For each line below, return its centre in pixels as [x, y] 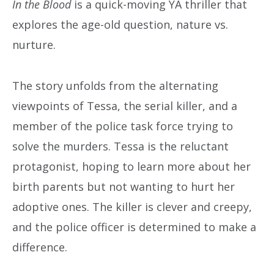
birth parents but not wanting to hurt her [124, 186]
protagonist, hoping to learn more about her [131, 166]
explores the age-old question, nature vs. [120, 25]
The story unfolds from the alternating [115, 85]
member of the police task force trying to [123, 126]
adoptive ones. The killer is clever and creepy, [132, 206]
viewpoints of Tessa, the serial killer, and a [125, 106]
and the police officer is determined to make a [134, 227]
